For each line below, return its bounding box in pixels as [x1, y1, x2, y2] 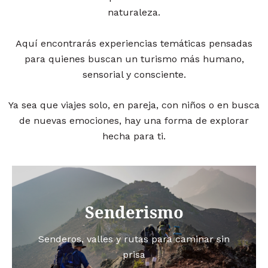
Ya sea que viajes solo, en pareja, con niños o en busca [8, 99, 260, 111]
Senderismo [84, 201, 184, 224]
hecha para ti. [102, 130, 166, 142]
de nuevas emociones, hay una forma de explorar [19, 115, 249, 127]
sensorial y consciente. [82, 68, 186, 80]
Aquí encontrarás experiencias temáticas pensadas [16, 37, 252, 49]
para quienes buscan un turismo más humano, [24, 53, 244, 65]
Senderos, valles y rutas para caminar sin [38, 233, 230, 245]
